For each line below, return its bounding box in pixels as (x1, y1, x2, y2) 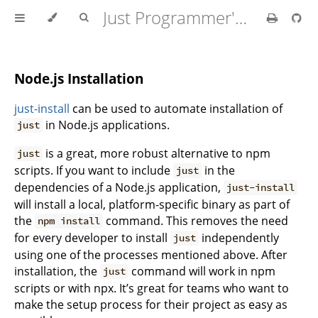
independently (199, 229, 280, 246)
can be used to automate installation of (70, 100, 283, 116)
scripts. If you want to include (14, 162, 173, 178)
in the (202, 162, 236, 178)
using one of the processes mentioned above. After (14, 246, 287, 263)
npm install (38, 214, 101, 228)
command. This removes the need (103, 212, 289, 229)
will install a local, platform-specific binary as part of (14, 196, 290, 212)
